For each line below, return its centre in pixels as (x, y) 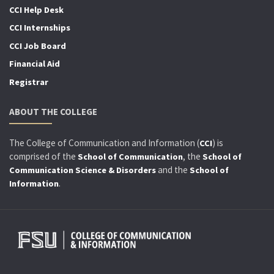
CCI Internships (40, 28)
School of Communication (130, 157)
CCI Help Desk (36, 9)
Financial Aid (35, 64)
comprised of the (43, 157)
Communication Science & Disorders (83, 170)
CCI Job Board (38, 46)
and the (173, 170)
